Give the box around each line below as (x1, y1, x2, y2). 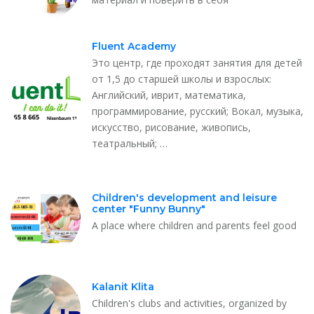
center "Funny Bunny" (92, 203, 205, 216)
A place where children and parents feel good (92, 219, 296, 233)
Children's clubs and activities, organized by (92, 296, 287, 310)
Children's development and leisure (92, 191, 277, 205)
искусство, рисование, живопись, (92, 120, 251, 134)
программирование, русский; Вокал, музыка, (92, 104, 303, 118)
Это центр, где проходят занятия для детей (92, 55, 302, 69)
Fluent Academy (92, 39, 176, 53)
